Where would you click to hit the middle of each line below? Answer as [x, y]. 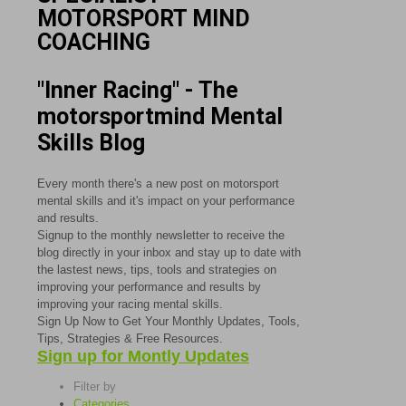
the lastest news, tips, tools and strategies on [157, 269]
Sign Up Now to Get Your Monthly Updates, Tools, [169, 321]
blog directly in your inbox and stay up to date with [169, 252]
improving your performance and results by [149, 286]
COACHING [94, 42]
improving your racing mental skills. [130, 304]
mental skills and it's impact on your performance [166, 200]
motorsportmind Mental [160, 116]
